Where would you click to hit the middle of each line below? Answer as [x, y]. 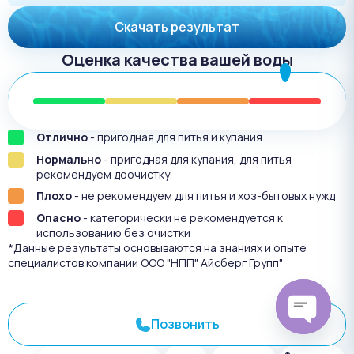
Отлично [62, 137]
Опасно [58, 218]
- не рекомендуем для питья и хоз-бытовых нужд [203, 196]
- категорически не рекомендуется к [182, 218]
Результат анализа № [96, 320]
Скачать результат [177, 27]
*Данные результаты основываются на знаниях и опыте [157, 248]
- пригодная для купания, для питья [196, 160]
